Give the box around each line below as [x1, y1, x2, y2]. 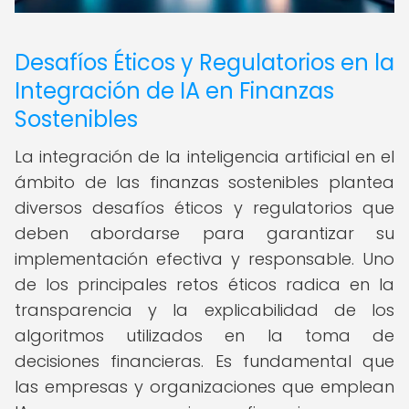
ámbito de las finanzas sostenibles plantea [15, 171, 394, 194]
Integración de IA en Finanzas [15, 76, 334, 106]
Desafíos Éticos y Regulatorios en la [15, 47, 394, 78]
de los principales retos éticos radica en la [15, 273, 394, 296]
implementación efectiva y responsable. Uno [15, 247, 394, 270]
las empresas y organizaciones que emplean [15, 375, 394, 398]
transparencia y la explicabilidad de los [15, 299, 394, 321]
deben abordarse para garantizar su [15, 222, 394, 245]
